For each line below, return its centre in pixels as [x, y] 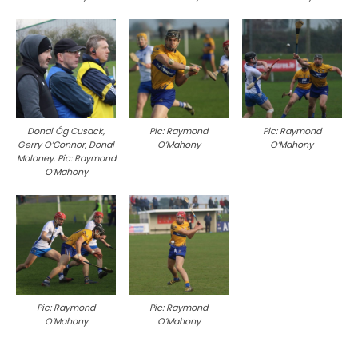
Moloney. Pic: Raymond [66, 159]
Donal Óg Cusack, [66, 131]
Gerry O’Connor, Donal [66, 145]
